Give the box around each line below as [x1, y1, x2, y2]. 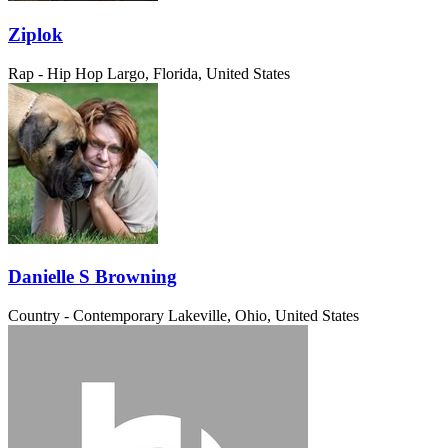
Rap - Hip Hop [8, 64, 103, 82]
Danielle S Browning [8, 266, 177, 288]
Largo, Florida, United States [107, 64, 290, 82]
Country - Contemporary [8, 306, 164, 324]
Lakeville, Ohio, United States [168, 306, 359, 324]
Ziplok [8, 23, 63, 45]
